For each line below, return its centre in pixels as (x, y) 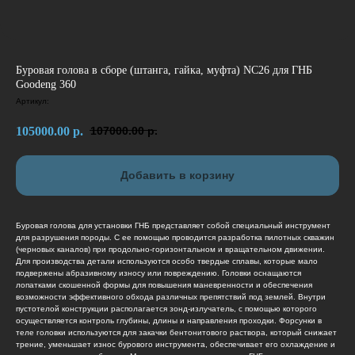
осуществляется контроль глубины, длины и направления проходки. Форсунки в (169, 321)
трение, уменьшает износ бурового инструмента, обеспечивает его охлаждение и (176, 345)
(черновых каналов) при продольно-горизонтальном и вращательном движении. (170, 250)
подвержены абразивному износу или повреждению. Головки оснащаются (158, 273)
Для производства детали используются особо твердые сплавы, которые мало (167, 261)
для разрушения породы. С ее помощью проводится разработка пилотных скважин (175, 238)
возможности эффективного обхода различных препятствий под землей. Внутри (171, 297)
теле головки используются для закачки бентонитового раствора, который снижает (176, 333)
